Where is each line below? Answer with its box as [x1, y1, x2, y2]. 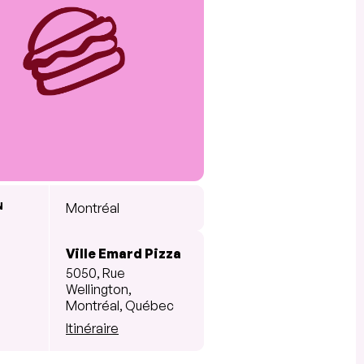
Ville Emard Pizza [66, 245, 181, 262]
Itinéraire [66, 319, 119, 336]
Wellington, [66, 280, 132, 297]
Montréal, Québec [66, 297, 174, 314]
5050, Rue [66, 264, 125, 281]
